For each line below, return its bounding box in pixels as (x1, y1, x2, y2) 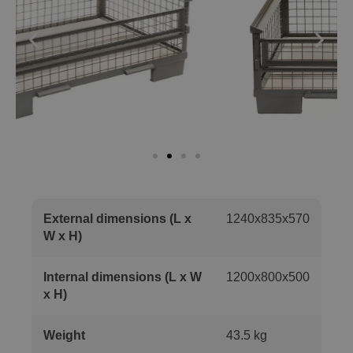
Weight (43, 328, 85, 342)
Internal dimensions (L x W (43, 269, 202, 284)
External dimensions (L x (43, 211, 191, 225)
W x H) (43, 229, 82, 243)
